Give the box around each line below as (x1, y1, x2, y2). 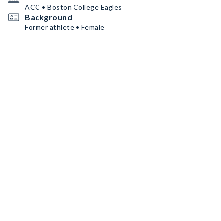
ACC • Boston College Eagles (25, 3, 122, 11)
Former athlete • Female (25, 23, 105, 31)
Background (25, 12, 72, 22)
